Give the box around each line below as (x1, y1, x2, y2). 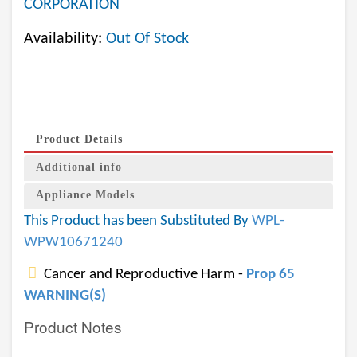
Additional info (36, 161, 122, 173)
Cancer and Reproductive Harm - (41, 267, 246, 282)
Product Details (36, 133, 123, 145)
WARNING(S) (24, 288, 106, 304)
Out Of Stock (106, 31, 189, 47)
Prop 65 (246, 267, 295, 282)
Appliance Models (36, 189, 135, 201)
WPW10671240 (24, 235, 123, 250)
